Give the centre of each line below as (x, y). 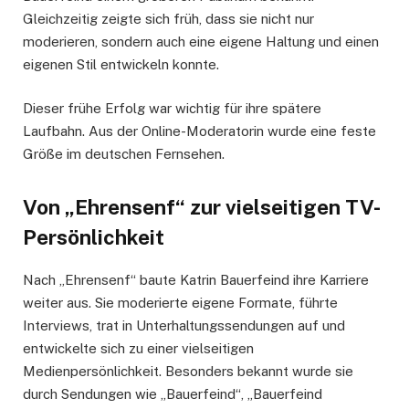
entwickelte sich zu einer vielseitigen (138, 349)
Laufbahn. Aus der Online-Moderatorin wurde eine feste (199, 131)
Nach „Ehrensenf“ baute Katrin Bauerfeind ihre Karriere (196, 280)
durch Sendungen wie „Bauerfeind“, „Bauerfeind (173, 394)
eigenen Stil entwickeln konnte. (121, 64)
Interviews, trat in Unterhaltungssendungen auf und (184, 326)
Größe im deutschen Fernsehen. (124, 153)
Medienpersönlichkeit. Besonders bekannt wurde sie (188, 372)
